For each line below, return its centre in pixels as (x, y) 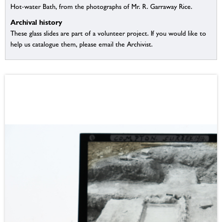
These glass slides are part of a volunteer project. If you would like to (108, 33)
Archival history (36, 22)
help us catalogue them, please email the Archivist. (82, 44)
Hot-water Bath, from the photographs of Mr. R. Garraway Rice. (101, 7)
